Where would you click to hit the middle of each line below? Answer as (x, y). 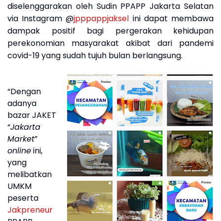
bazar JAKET (32, 115)
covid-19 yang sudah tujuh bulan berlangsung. (95, 56)
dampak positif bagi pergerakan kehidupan (110, 31)
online (19, 151)
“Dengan (24, 92)
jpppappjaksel (101, 19)
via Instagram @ (41, 19)
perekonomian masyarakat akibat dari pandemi (110, 43)
